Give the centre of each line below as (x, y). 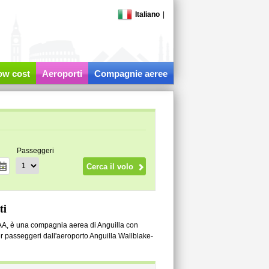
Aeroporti (62, 74)
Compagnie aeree (131, 74)
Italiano (147, 14)
